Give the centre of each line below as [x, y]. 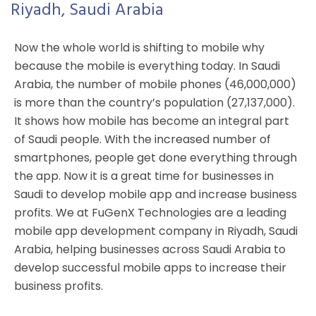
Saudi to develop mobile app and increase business [156, 194]
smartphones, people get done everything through [156, 157]
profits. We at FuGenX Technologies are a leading [150, 212]
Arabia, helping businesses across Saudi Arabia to [150, 249]
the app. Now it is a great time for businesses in [144, 176]
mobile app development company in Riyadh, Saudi [156, 231]
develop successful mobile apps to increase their [150, 267]
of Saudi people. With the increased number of [142, 139]
